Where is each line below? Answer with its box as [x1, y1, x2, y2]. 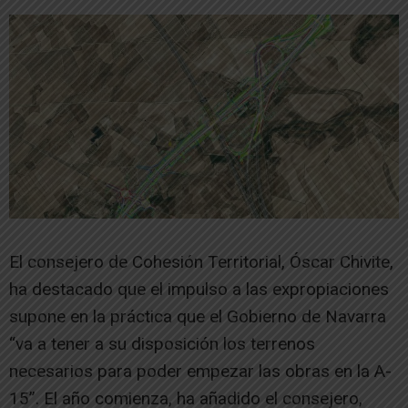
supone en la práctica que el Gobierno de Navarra [9, 306, 386, 328]
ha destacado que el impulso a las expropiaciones [9, 279, 389, 301]
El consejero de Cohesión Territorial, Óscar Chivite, [9, 251, 393, 273]
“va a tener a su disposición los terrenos [9, 333, 315, 355]
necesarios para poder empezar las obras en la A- [9, 361, 392, 382]
